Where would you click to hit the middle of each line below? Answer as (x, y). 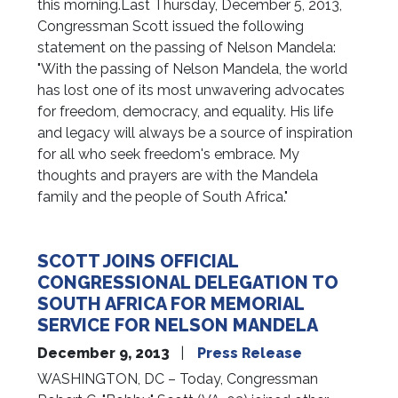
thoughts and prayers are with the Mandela (178, 176)
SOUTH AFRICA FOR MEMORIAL (171, 304)
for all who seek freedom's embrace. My (169, 155)
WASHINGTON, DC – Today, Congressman (178, 379)
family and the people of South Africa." (163, 197)
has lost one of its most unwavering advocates (191, 91)
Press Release (250, 354)
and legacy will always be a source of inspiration (195, 133)
